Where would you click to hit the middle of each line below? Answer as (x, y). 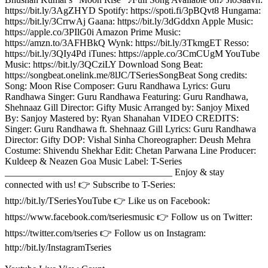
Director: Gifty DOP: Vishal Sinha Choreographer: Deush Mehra (128, 139)
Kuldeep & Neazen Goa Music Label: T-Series (93, 161)
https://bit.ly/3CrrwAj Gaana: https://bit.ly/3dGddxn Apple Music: (129, 21)
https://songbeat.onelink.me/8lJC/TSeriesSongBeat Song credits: (126, 75)
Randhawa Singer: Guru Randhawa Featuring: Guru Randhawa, (127, 96)
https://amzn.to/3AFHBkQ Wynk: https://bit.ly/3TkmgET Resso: (127, 42)
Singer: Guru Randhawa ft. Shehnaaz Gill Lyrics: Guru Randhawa (130, 129)
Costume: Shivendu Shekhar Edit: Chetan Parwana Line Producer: (130, 150)
